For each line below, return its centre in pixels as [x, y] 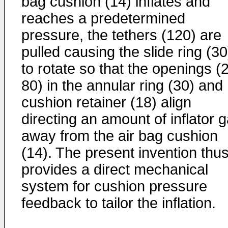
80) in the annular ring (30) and [122, 85]
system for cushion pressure [114, 186]
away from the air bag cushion [120, 136]
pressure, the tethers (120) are [121, 35]
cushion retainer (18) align [106, 102]
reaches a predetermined [103, 18]
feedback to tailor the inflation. [119, 203]
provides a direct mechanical [115, 169]
